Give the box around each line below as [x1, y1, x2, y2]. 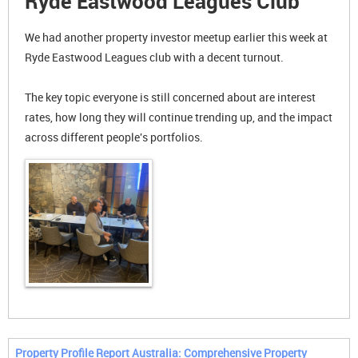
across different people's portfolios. [25, 129, 203, 145]
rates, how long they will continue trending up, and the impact [25, 109, 332, 125]
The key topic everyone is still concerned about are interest [25, 89, 316, 105]
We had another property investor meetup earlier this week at [25, 30, 328, 45]
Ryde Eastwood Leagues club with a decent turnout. [25, 50, 284, 65]
